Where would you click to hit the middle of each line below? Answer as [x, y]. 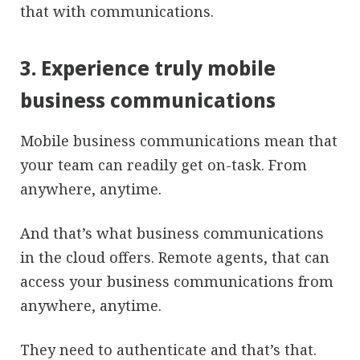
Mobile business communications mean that [179, 140]
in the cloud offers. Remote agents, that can [175, 257]
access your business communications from [177, 281]
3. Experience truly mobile [148, 67]
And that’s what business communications [172, 233]
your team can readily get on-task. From [164, 164]
